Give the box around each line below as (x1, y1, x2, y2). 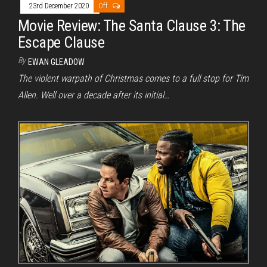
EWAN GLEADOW (28, 57, 85, 67)
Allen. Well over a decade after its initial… (18, 89, 169, 101)
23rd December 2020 (29, 1, 91, 10)
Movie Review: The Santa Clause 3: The (18, 16, 246, 35)
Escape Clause (18, 33, 105, 51)
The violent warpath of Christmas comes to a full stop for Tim (18, 72, 249, 84)
